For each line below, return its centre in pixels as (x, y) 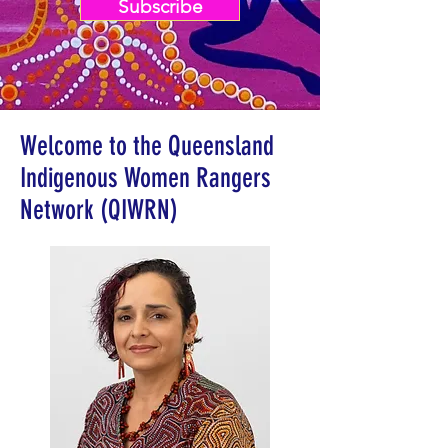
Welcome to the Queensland (147, 146)
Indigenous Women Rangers (145, 178)
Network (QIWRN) (99, 210)
